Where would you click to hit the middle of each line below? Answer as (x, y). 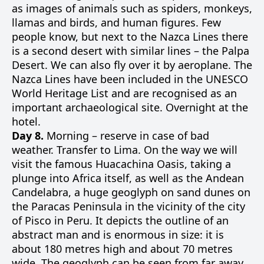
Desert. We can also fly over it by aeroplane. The (132, 65)
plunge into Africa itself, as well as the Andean (128, 178)
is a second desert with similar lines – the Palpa (131, 51)
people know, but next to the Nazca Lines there (130, 37)
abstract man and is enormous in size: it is (118, 235)
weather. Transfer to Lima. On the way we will (125, 150)
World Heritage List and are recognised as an (124, 93)
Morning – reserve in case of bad (126, 136)
